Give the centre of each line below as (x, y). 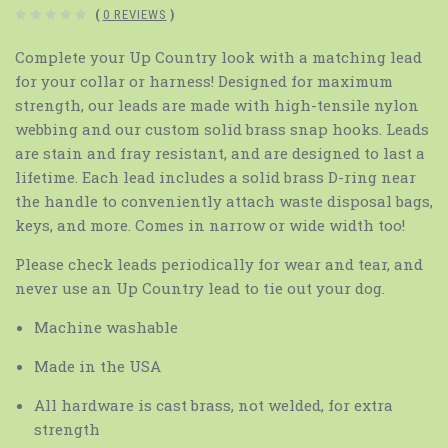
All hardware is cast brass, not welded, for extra (213, 404)
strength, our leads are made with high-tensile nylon (217, 104)
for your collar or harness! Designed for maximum (204, 80)
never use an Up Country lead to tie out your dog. (200, 287)
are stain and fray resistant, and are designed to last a (220, 152)
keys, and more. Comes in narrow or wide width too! (210, 224)
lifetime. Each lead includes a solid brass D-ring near (215, 176)
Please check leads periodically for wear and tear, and (219, 263)
